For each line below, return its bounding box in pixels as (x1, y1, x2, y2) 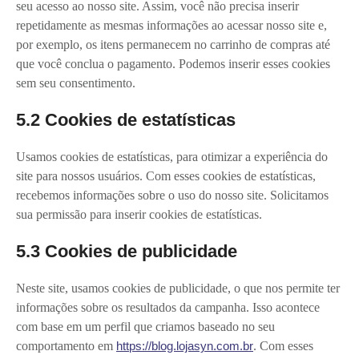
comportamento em (16, 338, 116, 353)
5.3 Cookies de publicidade (16, 240, 237, 261)
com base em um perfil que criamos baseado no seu (16, 319, 275, 333)
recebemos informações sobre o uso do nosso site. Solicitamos (16, 188, 329, 202)
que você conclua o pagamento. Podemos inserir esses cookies (16, 56, 330, 71)
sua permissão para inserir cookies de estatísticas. (16, 207, 262, 221)
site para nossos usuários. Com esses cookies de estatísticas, (16, 168, 316, 183)
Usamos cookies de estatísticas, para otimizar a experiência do (16, 149, 328, 163)
